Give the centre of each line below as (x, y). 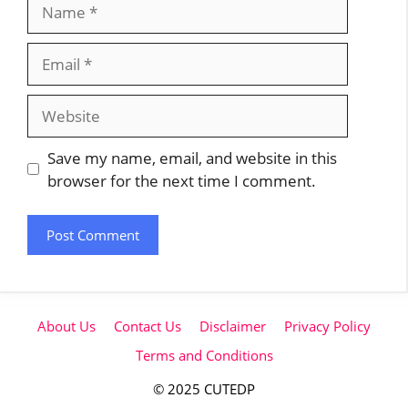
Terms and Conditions (204, 355)
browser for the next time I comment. (181, 180)
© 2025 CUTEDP (204, 389)
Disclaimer (233, 326)
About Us (66, 326)
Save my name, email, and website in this (192, 158)
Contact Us (148, 326)
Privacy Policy (327, 326)
